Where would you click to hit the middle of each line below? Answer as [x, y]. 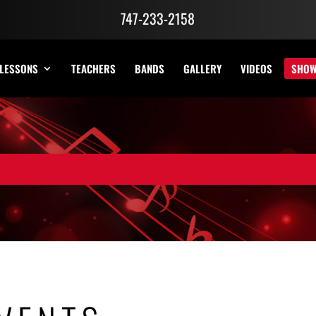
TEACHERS [93, 69]
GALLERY [202, 69]
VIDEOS [256, 69]
